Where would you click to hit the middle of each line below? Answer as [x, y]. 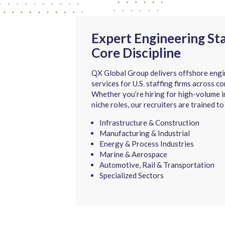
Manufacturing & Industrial [145, 133]
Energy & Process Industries [147, 144]
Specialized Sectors [132, 175]
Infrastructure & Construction [150, 123]
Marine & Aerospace [134, 154]
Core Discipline [136, 53]
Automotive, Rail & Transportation [157, 165]
